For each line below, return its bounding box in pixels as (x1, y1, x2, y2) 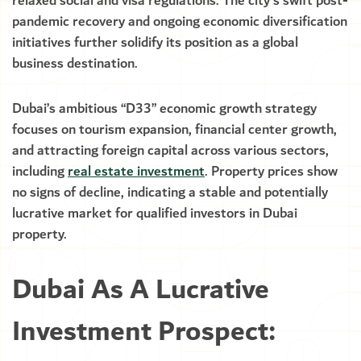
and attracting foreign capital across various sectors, (12, 138, 329, 163)
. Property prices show (205, 159, 338, 184)
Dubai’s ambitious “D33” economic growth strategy (12, 96, 317, 121)
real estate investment (68, 159, 205, 184)
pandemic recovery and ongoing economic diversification (12, 9, 347, 34)
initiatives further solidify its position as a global (12, 30, 298, 55)
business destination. (12, 51, 138, 76)
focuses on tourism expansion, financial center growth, (12, 117, 337, 142)
